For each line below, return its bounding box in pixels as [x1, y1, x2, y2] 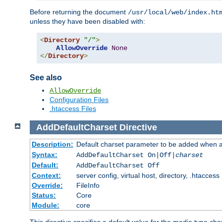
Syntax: [31, 151, 57, 159]
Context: [31, 171, 61, 180]
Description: [31, 140, 73, 149]
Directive [119, 122, 157, 132]
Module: [31, 201, 59, 210]
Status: [31, 191, 56, 200]
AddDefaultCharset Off [76, 162, 160, 170]
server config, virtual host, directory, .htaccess [76, 171, 220, 180]
